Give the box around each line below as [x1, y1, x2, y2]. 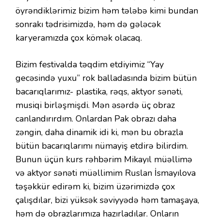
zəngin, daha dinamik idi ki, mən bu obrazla [15, 126, 183, 138]
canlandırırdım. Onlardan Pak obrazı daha [15, 112, 176, 124]
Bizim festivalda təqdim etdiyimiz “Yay [15, 58, 164, 70]
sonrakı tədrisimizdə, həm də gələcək [15, 18, 161, 30]
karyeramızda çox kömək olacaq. [15, 31, 142, 44]
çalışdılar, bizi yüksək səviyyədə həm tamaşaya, [15, 194, 199, 206]
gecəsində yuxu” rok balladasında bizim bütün [15, 72, 197, 84]
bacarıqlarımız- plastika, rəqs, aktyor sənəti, [15, 85, 183, 97]
